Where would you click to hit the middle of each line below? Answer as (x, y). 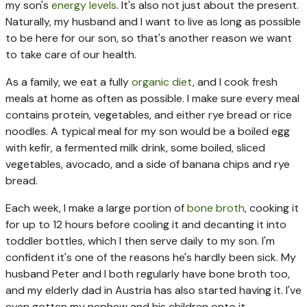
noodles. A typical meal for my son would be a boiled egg (148, 132)
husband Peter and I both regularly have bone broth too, (148, 274)
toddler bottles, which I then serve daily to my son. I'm (140, 241)
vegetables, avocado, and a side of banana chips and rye (148, 164)
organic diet (162, 82)
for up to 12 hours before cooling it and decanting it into (146, 225)
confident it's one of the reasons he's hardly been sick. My (151, 258)
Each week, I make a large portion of (96, 208)
